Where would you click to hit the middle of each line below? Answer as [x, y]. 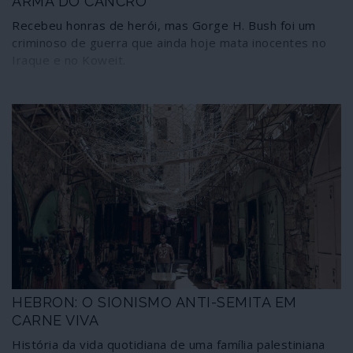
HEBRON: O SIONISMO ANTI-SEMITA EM [154, 303]
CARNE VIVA [55, 321]
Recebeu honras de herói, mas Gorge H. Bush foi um [164, 26]
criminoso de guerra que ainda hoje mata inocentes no [169, 43]
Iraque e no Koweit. [69, 60]
